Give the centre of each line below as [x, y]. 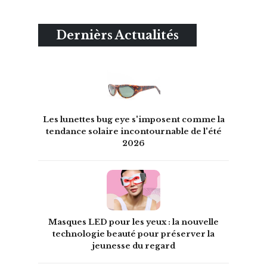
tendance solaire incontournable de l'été [133, 131]
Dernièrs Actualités [117, 35]
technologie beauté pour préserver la [133, 234]
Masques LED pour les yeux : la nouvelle [133, 222]
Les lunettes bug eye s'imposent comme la [133, 119]
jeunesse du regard [133, 246]
